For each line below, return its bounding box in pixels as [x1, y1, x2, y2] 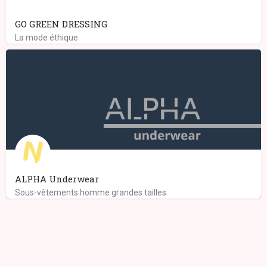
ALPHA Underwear [15, 172, 99, 185]
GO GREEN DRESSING [15, 17, 107, 30]
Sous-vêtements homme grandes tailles [15, 187, 166, 197]
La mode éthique [15, 32, 78, 42]
